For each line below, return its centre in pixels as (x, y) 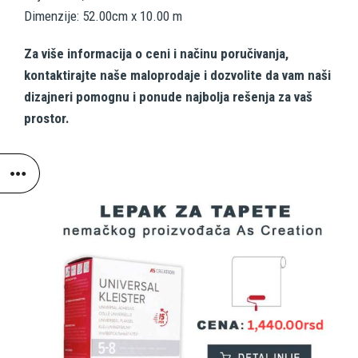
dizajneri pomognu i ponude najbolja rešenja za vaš (168, 97)
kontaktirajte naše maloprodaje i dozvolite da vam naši (177, 76)
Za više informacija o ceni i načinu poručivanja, (156, 54)
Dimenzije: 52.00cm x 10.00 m (103, 16)
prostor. (47, 119)
